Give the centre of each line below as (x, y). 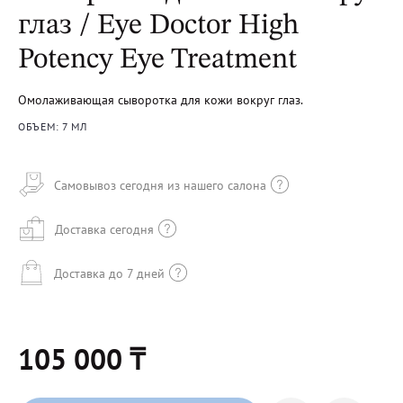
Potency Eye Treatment (157, 60)
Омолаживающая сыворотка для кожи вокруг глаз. (161, 100)
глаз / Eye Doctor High (158, 26)
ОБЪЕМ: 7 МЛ (53, 126)
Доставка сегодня (104, 229)
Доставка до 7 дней (109, 273)
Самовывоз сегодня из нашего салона (160, 185)
